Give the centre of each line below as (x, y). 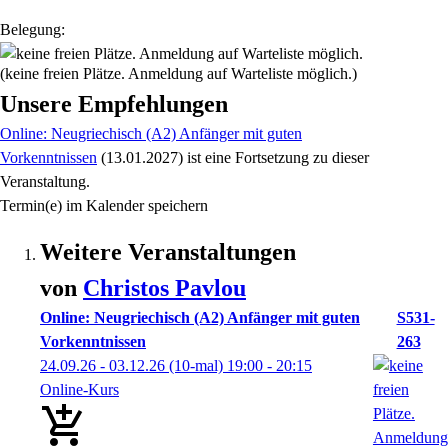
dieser (350, 157)
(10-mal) (196, 365)
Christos (129, 288)
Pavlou (210, 288)
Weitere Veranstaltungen (168, 252)
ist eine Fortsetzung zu (257, 157)
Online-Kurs (79, 389)
